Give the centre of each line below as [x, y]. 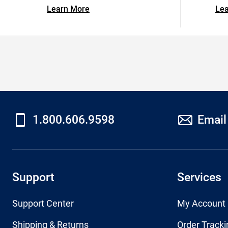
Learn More [68, 9]
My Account [201, 203]
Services [199, 177]
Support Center [43, 203]
